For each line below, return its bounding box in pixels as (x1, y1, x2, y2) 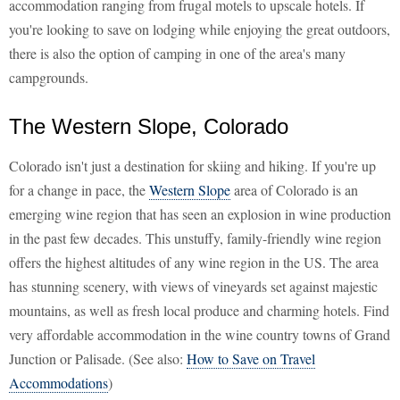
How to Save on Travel (187, 349, 315, 369)
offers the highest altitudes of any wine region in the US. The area (9, 253, 379, 272)
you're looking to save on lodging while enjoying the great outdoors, (9, 20, 390, 39)
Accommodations (9, 373, 108, 393)
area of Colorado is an (230, 180, 358, 200)
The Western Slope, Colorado (9, 114, 288, 139)
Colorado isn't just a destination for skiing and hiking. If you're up (9, 156, 376, 176)
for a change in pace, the (9, 180, 149, 200)
